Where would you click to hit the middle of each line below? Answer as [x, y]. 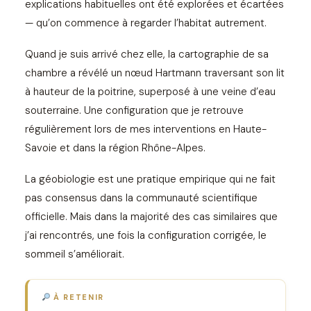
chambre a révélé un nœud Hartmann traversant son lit [155, 73]
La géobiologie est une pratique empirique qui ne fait [150, 179]
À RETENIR [77, 297]
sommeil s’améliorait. [75, 254]
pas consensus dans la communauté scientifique [141, 198]
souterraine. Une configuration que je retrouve [134, 110]
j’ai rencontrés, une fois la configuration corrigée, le [146, 235]
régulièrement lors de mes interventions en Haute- [146, 129]
